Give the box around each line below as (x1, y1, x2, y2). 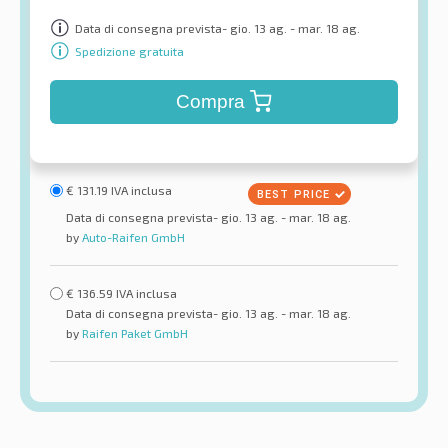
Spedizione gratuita (75, 43, 184, 58)
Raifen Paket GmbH (79, 326, 188, 341)
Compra (175, 91, 245, 113)
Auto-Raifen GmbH (79, 230, 185, 245)
